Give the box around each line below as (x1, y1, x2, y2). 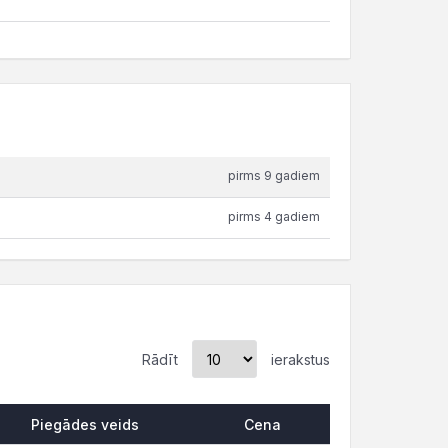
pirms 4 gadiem (228, 209, 320, 224)
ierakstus (267, 350, 330, 368)
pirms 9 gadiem (228, 168, 320, 183)
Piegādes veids (31, 416, 139, 433)
